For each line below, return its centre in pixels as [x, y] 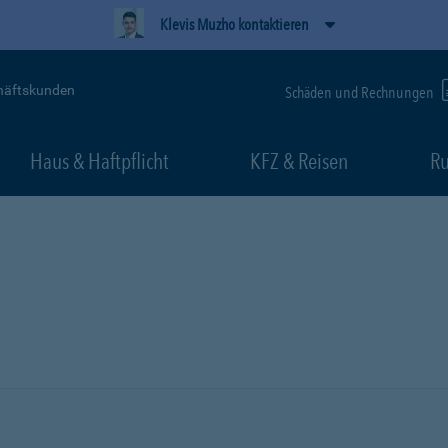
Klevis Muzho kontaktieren [234, 24]
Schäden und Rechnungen [361, 92]
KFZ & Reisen [299, 161]
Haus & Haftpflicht [99, 161]
